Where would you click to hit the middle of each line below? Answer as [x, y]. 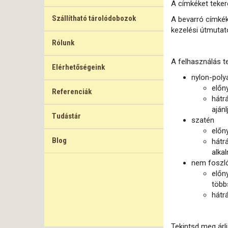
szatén [203, 120]
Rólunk [63, 43]
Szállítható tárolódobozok [94, 18]
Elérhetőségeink [78, 67]
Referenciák [72, 92]
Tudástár [66, 116]
